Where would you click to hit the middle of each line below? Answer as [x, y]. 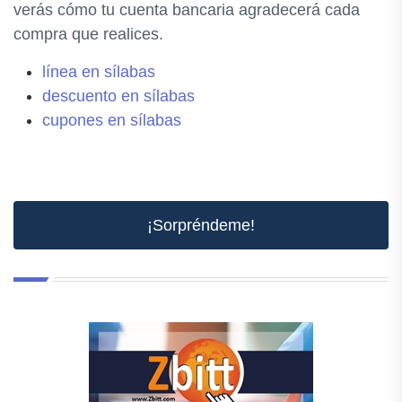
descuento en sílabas [118, 96]
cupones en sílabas [112, 120]
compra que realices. [88, 34]
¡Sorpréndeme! [201, 225]
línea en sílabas [99, 71]
